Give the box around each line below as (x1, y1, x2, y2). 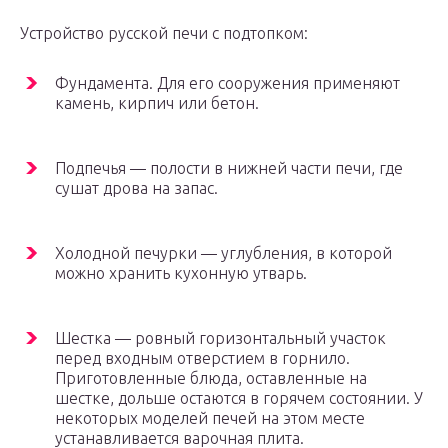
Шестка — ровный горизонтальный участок (55, 329, 386, 348)
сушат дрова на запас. (55, 179, 218, 198)
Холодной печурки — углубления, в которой (55, 244, 392, 263)
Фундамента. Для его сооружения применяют (55, 74, 400, 93)
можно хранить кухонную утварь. (55, 264, 307, 283)
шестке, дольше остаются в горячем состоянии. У (55, 389, 423, 408)
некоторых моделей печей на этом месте (55, 409, 365, 428)
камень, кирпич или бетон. (55, 94, 259, 113)
